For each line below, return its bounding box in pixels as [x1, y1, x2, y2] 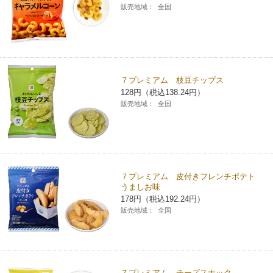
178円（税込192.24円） [121, 194, 205, 204]
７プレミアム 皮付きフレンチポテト [121, 171, 264, 181]
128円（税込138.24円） [121, 87, 205, 97]
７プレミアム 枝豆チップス [121, 75, 224, 85]
